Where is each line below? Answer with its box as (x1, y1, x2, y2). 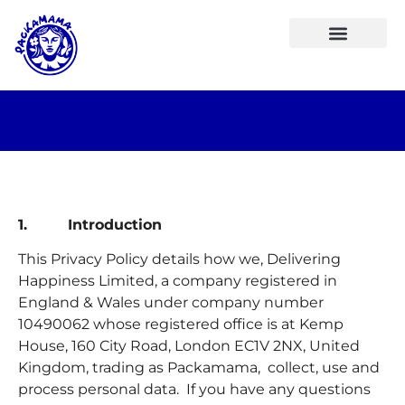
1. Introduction (18, 216, 162, 233)
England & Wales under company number (18, 294, 324, 312)
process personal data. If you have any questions (18, 381, 371, 399)
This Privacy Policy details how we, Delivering (18, 250, 341, 268)
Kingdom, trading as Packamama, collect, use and (18, 359, 380, 377)
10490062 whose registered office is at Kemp (18, 316, 344, 334)
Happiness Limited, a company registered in (18, 272, 337, 290)
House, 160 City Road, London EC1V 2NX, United (18, 337, 360, 355)
